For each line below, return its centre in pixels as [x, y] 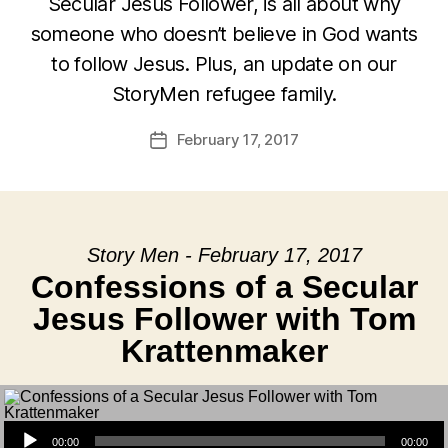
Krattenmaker [224, 351]
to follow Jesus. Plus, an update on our [224, 64]
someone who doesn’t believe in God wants [224, 34]
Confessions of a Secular [224, 287]
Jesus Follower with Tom [224, 319]
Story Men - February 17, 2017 [224, 255]
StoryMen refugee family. [224, 94]
